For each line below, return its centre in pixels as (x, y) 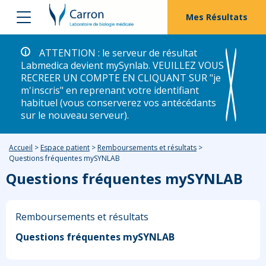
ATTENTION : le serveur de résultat (118, 53)
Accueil (21, 147)
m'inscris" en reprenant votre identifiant (110, 90)
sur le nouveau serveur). (75, 115)
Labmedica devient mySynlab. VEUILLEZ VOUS (122, 65)
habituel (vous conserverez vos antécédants (118, 102)
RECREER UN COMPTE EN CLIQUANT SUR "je (121, 77)
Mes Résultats (217, 17)
